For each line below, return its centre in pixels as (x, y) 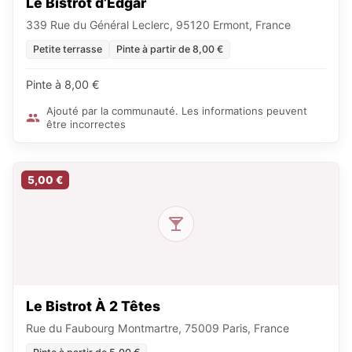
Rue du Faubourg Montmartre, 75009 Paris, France (158, 328)
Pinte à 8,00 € (63, 84)
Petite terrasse (68, 49)
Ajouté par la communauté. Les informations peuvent (177, 111)
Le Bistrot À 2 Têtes (93, 306)
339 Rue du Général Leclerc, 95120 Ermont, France (158, 25)
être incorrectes (86, 124)
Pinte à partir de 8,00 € (170, 49)
